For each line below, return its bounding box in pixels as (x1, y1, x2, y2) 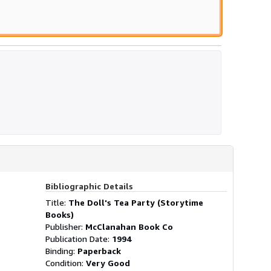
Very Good (86, 257, 130, 268)
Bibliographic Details (45, 180, 133, 191)
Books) (45, 209, 74, 220)
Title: (45, 197, 68, 207)
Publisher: (45, 221, 85, 232)
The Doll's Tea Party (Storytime (68, 197, 203, 207)
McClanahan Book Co (85, 221, 173, 232)
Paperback (77, 245, 121, 256)
